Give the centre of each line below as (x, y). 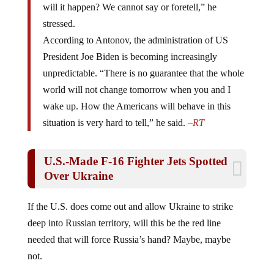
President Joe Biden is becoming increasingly (130, 46)
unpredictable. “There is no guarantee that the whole (143, 63)
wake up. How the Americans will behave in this (136, 96)
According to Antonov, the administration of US (135, 30)
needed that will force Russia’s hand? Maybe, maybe (129, 229)
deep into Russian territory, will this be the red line (124, 213)
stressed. (59, 13)
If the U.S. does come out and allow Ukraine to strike (130, 196)
